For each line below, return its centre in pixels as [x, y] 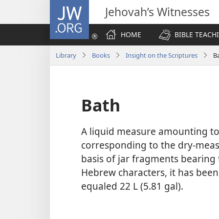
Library [66, 55]
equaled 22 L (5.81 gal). [132, 186]
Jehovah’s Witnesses [157, 12]
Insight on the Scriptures [162, 55]
